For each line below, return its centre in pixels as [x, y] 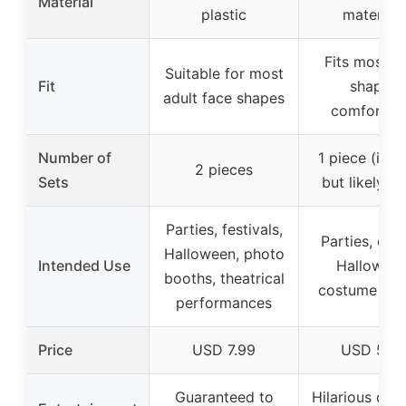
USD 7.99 [224, 350]
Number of [75, 158]
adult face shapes [224, 98]
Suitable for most [224, 74]
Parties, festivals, [224, 230]
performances [224, 303]
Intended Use [84, 266]
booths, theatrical [224, 279]
